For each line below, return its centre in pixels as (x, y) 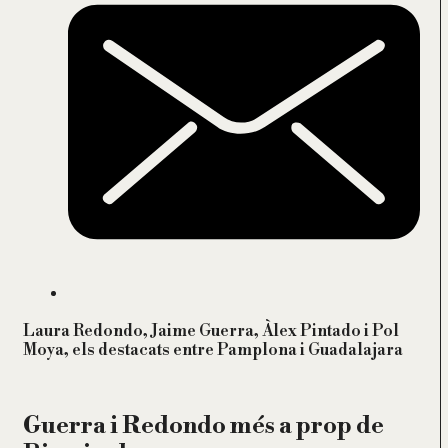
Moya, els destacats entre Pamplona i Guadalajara (213, 350)
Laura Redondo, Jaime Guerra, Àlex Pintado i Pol (211, 331)
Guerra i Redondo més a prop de (203, 426)
